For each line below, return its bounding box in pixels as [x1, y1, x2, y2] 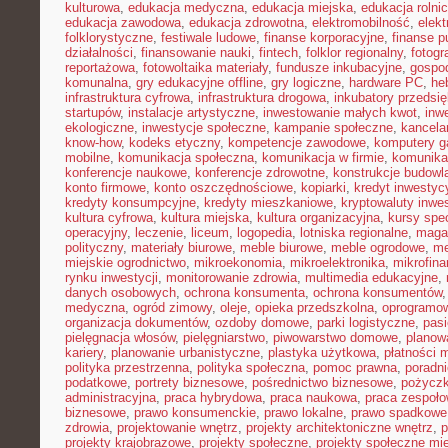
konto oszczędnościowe [154, 180, 293, 195]
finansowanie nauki [141, 45, 251, 60]
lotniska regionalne [300, 225, 408, 240]
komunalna [65, 75, 128, 90]
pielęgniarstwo [183, 330, 265, 345]
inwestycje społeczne [142, 120, 266, 135]
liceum [191, 225, 229, 240]
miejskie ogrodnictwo [65, 255, 186, 270]
